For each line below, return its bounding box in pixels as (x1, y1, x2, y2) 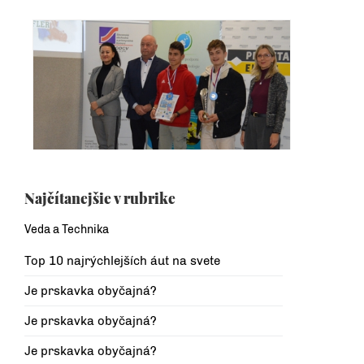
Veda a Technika (24, 223, 109, 237)
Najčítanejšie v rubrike (24, 188, 175, 208)
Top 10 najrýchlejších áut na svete (24, 253, 220, 269)
